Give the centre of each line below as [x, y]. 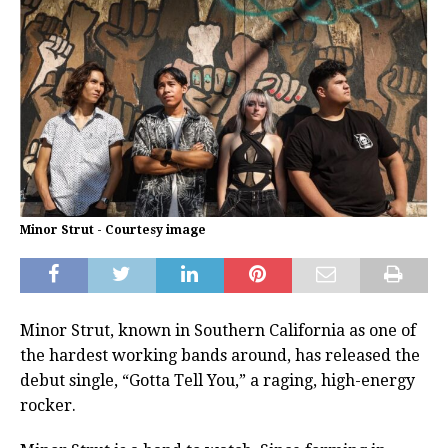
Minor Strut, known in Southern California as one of [218, 331]
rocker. [48, 406]
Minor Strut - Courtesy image [113, 230]
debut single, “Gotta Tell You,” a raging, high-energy [217, 381]
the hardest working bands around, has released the [220, 356]
